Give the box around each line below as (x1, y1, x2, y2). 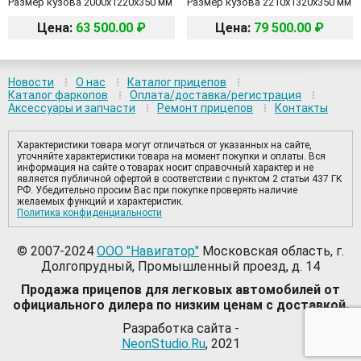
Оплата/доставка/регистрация (130, 89, 301, 102)
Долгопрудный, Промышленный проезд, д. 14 (41, 259, 320, 275)
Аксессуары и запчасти (8, 102, 135, 115)
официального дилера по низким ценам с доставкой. (12, 297, 349, 313)
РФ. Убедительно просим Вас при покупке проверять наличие (17, 185, 297, 197)
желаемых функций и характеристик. (17, 196, 184, 208)
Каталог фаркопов (8, 89, 108, 102)
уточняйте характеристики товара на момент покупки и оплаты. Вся (17, 151, 326, 163)
